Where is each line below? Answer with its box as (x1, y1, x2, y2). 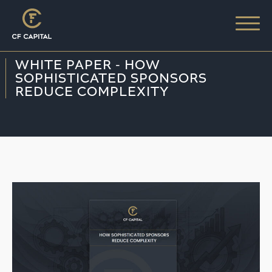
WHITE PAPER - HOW (15, 56, 160, 73)
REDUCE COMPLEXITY (15, 83, 169, 100)
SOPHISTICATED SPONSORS (15, 69, 207, 87)
